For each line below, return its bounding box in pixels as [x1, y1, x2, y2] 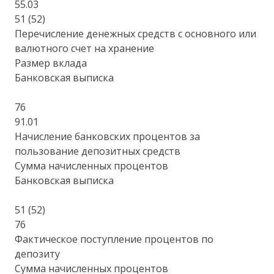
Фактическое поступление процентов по [15, 232, 214, 246]
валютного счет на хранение [15, 41, 155, 55]
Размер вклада [15, 56, 87, 70]
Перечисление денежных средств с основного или [15, 26, 257, 40]
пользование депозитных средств [15, 144, 181, 158]
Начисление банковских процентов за [15, 129, 201, 143]
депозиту [15, 246, 61, 261]
